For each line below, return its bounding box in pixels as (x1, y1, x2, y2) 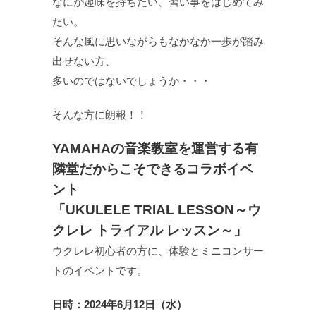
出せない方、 (52, 55, 116, 67)
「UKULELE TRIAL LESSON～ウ (52, 202, 261, 217)
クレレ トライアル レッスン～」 (52, 223, 247, 238)
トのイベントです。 (52, 265, 147, 276)
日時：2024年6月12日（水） (52, 298, 187, 310)
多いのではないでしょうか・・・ (52, 75, 211, 87)
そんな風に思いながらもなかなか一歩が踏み (52, 35, 264, 47)
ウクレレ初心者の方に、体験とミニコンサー (52, 245, 264, 257)
